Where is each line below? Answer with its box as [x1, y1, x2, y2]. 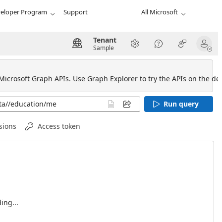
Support [63, 7, 88, 16]
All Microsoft [141, 7, 178, 16]
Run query [164, 99, 199, 109]
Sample [93, 44, 114, 52]
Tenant [93, 35, 116, 45]
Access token [37, 121, 80, 131]
